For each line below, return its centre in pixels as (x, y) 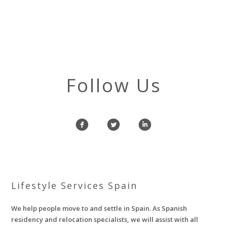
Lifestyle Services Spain (74, 185)
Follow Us (113, 85)
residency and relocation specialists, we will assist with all (105, 219)
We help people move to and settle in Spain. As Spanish (99, 208)
